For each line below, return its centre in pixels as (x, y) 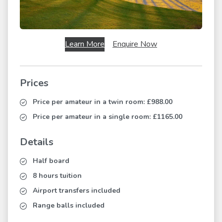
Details (37, 142)
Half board (51, 161)
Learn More (85, 44)
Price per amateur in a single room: (93, 117)
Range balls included (69, 206)
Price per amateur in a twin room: (90, 102)
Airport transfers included (77, 191)
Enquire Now (135, 44)
